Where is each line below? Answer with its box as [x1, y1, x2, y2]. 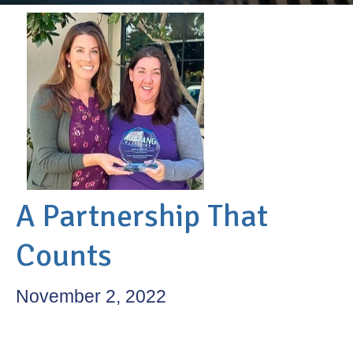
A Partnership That [16, 196, 268, 236]
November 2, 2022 [16, 286, 166, 307]
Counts [16, 236, 112, 276]
